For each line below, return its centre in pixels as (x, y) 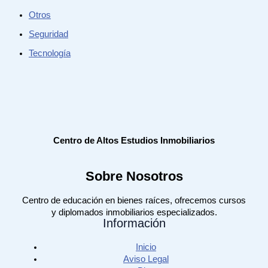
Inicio (146, 247)
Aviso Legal (146, 259)
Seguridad (48, 34)
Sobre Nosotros (134, 176)
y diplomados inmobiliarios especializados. (134, 212)
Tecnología (50, 54)
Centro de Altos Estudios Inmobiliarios (134, 140)
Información (134, 223)
